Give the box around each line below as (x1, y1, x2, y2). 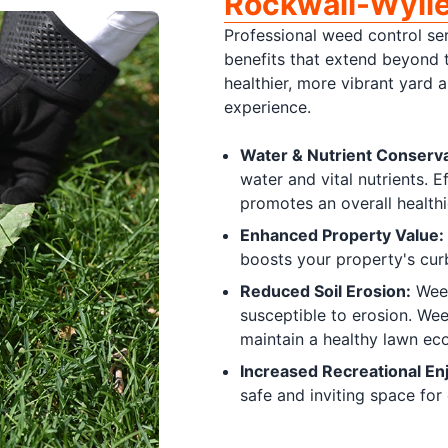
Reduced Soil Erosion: (240, 281, 411, 301)
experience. (224, 97, 311, 117)
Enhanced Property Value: (240, 225, 444, 245)
